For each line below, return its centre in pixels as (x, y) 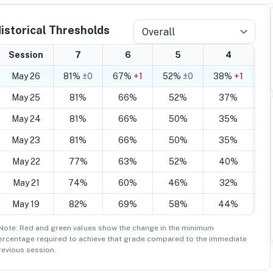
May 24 (26, 119)
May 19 (26, 204)
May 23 (26, 140)
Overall (158, 32)
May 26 (26, 76)
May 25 (26, 97)
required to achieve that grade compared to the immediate (141, 239)
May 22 (26, 161)
